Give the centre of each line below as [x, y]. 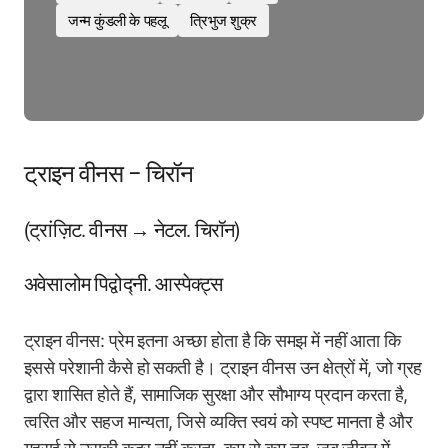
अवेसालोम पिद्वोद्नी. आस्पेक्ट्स [123, 284]
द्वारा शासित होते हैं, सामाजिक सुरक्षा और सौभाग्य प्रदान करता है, [216, 394]
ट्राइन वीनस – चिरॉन [108, 174]
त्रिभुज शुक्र [224, 20]
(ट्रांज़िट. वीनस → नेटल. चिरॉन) [132, 230]
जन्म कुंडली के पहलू [117, 20]
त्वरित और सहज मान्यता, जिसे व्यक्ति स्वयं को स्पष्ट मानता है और [218, 421]
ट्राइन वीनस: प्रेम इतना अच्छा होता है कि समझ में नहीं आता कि [212, 340]
